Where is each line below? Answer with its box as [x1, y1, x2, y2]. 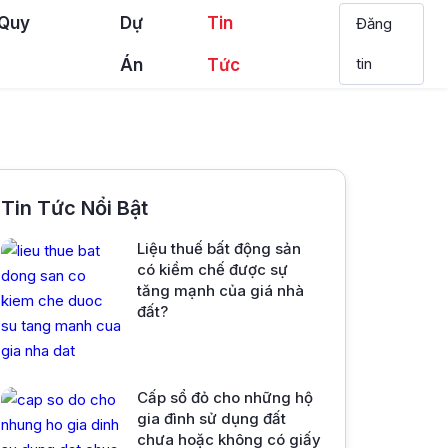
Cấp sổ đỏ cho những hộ [137, 388, 313, 407]
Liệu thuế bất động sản [137, 239, 301, 258]
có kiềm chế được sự [137, 260, 288, 279]
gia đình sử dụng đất [137, 409, 286, 428]
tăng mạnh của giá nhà [137, 281, 304, 300]
